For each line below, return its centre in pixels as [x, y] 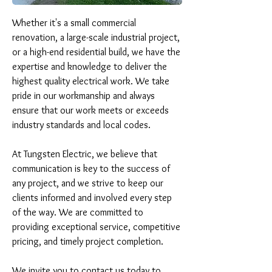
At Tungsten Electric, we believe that [85, 154]
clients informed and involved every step [92, 198]
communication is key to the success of [91, 168]
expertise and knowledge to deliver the [90, 66]
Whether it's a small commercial [74, 23]
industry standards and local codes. [81, 125]
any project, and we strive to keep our [88, 183]
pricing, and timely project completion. [88, 241]
